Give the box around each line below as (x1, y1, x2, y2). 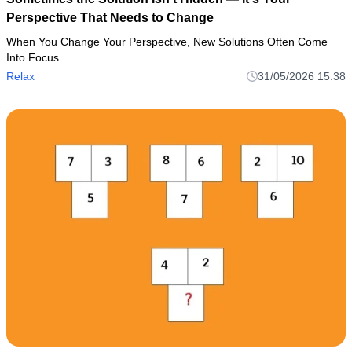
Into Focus (6, 51, 59, 64)
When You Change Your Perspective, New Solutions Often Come (6, 35, 328, 49)
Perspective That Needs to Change (6, 11, 214, 25)
